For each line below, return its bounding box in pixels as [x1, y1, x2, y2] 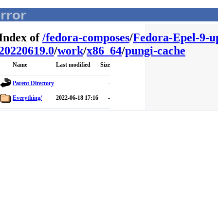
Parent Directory [13, 80, 54, 87]
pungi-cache [125, 44, 185, 57]
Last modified [56, 61, 91, 68]
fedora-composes [46, 31, 129, 44]
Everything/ [13, 94, 42, 101]
